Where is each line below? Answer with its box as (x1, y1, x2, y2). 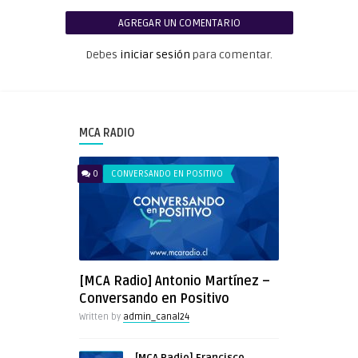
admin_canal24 (123, 311, 189, 322)
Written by (79, 311, 123, 322)
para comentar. (190, 47, 272, 62)
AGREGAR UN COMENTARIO (117, 16, 241, 30)
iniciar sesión (120, 47, 190, 62)
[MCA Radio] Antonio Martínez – (79, 272, 270, 289)
